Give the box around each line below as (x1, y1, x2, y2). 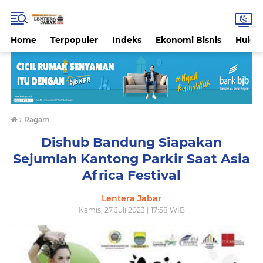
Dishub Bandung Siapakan (41, 134, 222, 150)
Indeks (112, 35, 141, 45)
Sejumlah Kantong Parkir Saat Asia (13, 151, 250, 167)
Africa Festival (82, 167, 181, 183)
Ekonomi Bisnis (156, 35, 221, 45)
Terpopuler (50, 35, 98, 45)
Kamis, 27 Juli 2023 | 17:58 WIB (78, 205, 185, 214)
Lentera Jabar (102, 193, 161, 204)
